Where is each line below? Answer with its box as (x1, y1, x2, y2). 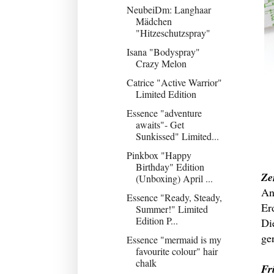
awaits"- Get (135, 117, 184, 131)
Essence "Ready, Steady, (126, 190, 222, 204)
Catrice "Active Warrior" (126, 75, 222, 89)
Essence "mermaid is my (126, 232, 221, 246)
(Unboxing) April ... (135, 171, 213, 185)
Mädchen (135, 14, 172, 28)
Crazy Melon (135, 56, 187, 70)
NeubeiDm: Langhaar (126, 2, 211, 16)
